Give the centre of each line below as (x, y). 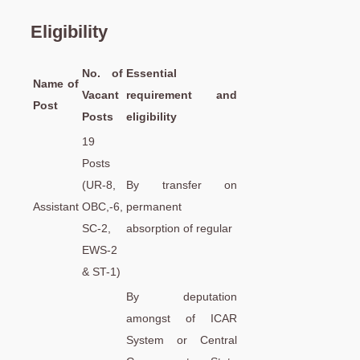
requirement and (182, 94)
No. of (102, 73)
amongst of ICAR (182, 318)
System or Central (182, 340)
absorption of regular (179, 228)
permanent (154, 206)
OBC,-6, (102, 206)
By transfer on (182, 184)
